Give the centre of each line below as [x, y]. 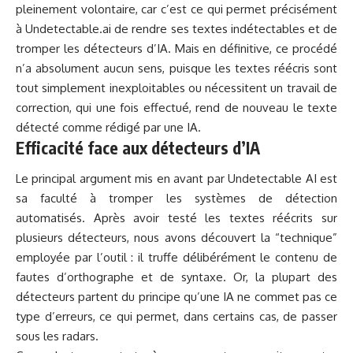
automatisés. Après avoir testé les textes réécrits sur [176, 218]
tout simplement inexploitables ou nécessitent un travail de [176, 87]
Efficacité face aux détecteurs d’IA [138, 147]
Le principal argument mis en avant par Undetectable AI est [176, 179]
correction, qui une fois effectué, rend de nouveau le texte [176, 107]
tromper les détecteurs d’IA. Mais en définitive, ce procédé [176, 48]
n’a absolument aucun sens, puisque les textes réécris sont [176, 68]
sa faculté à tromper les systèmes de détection [176, 199]
